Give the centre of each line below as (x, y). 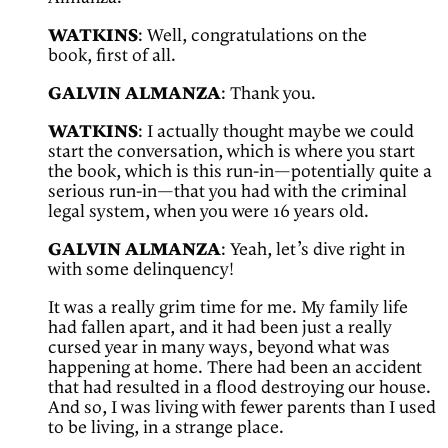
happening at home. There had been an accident (235, 368)
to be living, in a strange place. (166, 428)
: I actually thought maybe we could (276, 132)
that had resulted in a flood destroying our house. (239, 388)
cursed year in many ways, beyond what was (219, 348)
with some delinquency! (141, 270)
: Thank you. (268, 94)
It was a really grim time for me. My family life (228, 308)
